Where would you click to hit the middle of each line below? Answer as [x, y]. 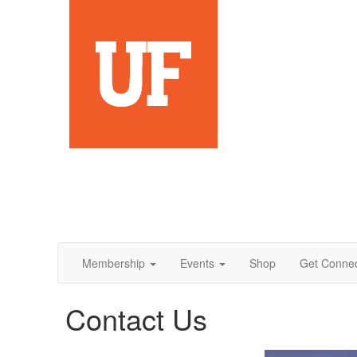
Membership [114, 263]
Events [197, 263]
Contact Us [136, 318]
